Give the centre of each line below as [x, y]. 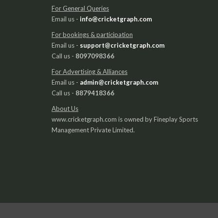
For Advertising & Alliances [90, 71]
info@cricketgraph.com [116, 19]
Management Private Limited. [93, 130]
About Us [65, 108]
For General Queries [80, 8]
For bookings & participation [92, 34]
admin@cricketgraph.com [119, 82]
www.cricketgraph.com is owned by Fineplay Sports [125, 119]
